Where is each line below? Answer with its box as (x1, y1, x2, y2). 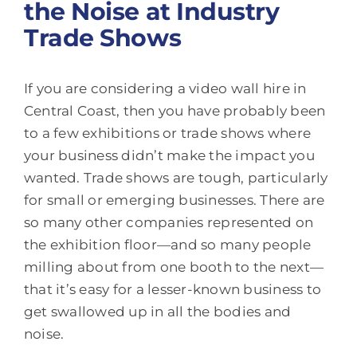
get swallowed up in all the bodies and (24, 303, 292, 320)
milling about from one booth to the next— (24, 258, 324, 275)
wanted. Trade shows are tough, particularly (24, 169, 328, 186)
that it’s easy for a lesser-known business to (24, 280, 322, 297)
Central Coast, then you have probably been (24, 102, 326, 119)
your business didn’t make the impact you (24, 147, 315, 163)
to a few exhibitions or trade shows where (24, 124, 312, 141)
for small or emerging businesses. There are (24, 191, 325, 208)
